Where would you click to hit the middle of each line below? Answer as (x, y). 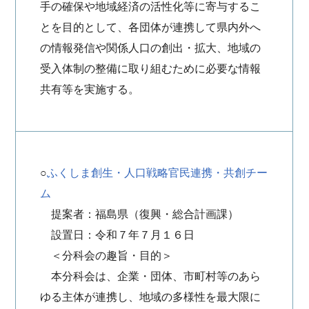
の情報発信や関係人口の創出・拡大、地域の (151, 48)
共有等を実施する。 (90, 89)
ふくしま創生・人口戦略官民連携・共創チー (158, 173)
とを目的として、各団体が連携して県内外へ (151, 27)
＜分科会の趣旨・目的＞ (107, 256)
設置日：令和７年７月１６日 (118, 235)
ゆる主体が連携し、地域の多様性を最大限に (151, 297)
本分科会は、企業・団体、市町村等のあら (151, 276)
